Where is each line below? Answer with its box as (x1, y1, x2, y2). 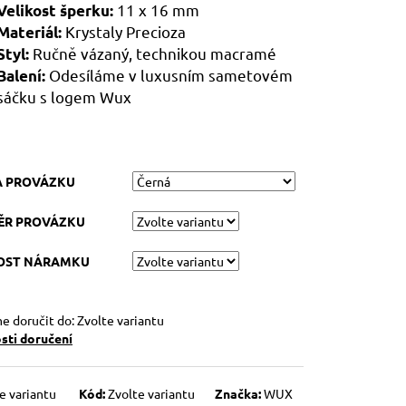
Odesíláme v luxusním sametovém (49, 65, 293, 85)
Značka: (215, 385, 264, 402)
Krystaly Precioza (65, 22, 186, 42)
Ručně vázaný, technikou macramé (33, 43, 276, 63)
